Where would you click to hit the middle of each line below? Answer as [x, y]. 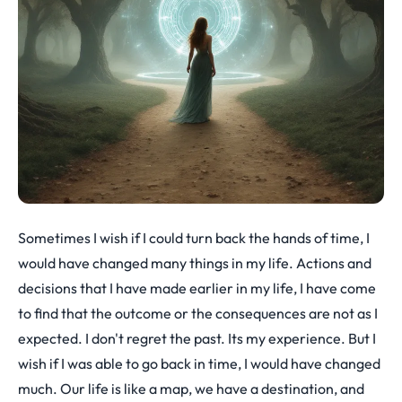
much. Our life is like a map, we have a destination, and [191, 389]
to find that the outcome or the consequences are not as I [198, 313]
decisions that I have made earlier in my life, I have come [197, 288]
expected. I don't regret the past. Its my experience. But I [197, 338]
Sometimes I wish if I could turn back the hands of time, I [194, 238]
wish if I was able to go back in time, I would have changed [199, 363]
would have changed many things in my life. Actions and [195, 263]
